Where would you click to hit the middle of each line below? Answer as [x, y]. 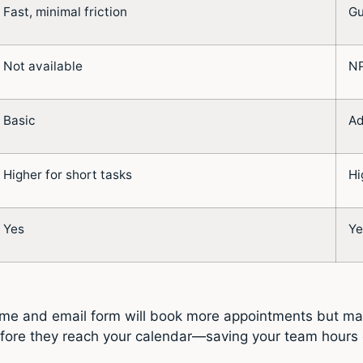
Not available [43, 66]
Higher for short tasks [68, 174]
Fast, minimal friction [65, 11]
